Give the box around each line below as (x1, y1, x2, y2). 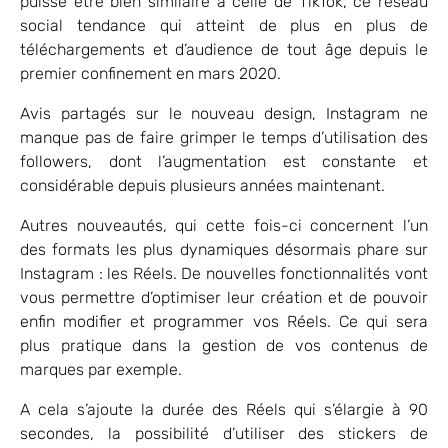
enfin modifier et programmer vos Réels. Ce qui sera (20, 311, 428, 331)
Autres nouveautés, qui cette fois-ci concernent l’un (20, 215, 428, 235)
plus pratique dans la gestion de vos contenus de (20, 335, 428, 355)
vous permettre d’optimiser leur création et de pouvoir (20, 287, 428, 307)
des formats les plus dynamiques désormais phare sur (20, 239, 428, 259)
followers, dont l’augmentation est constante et (20, 151, 428, 171)
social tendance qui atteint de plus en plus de (20, 15, 428, 35)
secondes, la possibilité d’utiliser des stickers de (20, 423, 428, 443)
